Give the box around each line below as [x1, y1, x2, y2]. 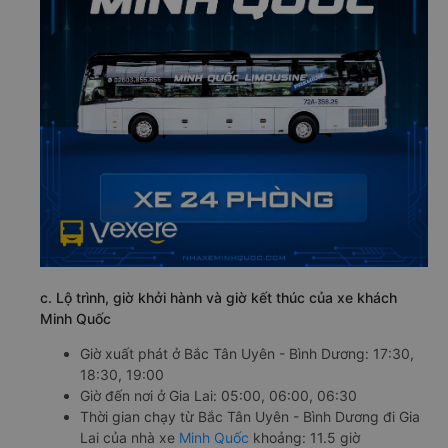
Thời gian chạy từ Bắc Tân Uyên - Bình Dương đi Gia [80, 407, 420, 425]
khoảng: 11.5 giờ [249, 428, 360, 446]
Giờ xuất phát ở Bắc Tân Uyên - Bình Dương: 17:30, [80, 344, 414, 362]
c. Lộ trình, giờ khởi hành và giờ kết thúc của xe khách [40, 288, 397, 306]
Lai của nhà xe [80, 428, 179, 446]
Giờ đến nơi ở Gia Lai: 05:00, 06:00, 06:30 [80, 386, 357, 404]
